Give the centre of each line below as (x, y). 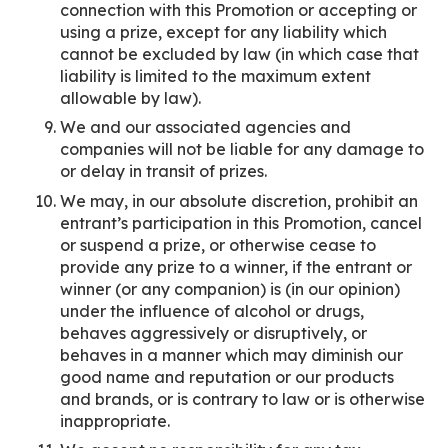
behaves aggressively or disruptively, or (213, 332)
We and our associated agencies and (205, 127)
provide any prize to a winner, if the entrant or (236, 266)
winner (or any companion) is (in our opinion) (230, 288)
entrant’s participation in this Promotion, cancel (241, 222)
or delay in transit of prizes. (163, 171)
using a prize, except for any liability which (223, 31)
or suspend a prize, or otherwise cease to (218, 244)
